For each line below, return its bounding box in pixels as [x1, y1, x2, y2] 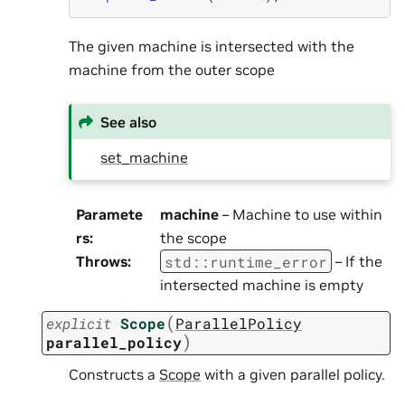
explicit [46, 313, 111, 333]
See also [100, 112, 157, 131]
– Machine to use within [219, 205, 382, 224]
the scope [160, 229, 227, 248]
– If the [332, 252, 382, 271]
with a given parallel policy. [201, 364, 385, 383]
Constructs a [69, 364, 159, 383]
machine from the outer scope [69, 61, 275, 80]
